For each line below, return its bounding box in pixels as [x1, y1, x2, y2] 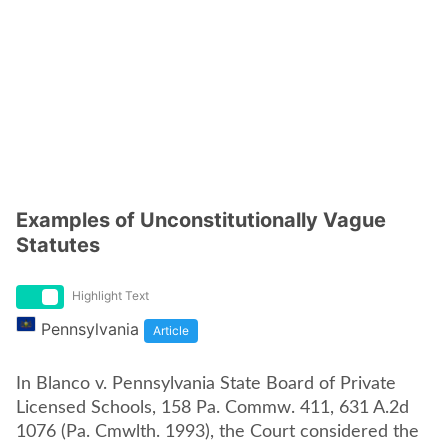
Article [153, 323, 189, 338]
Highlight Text [72, 288, 149, 303]
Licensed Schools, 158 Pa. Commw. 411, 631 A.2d [16, 399, 409, 417]
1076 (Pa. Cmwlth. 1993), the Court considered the [16, 423, 419, 441]
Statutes [16, 233, 100, 257]
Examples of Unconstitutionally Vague [16, 208, 386, 232]
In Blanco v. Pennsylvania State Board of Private [16, 375, 396, 393]
